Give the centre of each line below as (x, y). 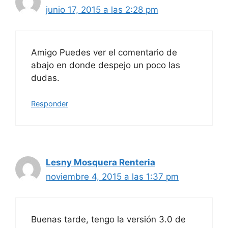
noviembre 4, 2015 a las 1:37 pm (112, 177)
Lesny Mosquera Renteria (101, 162)
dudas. (45, 78)
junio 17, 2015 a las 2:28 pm (102, 10)
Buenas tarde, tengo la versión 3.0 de (108, 219)
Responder (50, 104)
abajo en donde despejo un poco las (106, 65)
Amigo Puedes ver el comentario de (104, 52)
